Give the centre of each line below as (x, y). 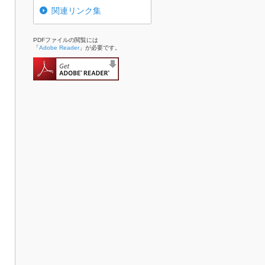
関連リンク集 (76, 11)
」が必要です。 (100, 48)
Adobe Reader (59, 48)
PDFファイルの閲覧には (66, 40)
